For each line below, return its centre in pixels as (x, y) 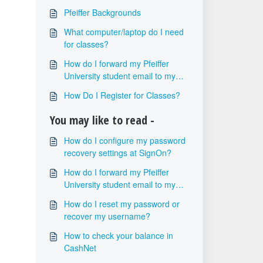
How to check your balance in (118, 235)
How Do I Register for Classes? (122, 95)
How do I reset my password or (122, 204)
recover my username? (107, 216)
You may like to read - (102, 120)
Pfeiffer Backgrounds (102, 12)
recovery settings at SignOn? (117, 153)
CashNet (80, 248)
